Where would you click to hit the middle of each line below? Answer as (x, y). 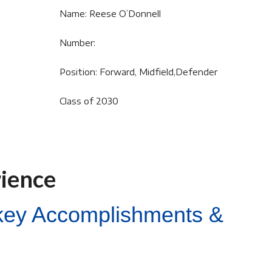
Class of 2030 (89, 101)
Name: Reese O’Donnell (110, 14)
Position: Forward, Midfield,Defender (138, 72)
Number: (77, 43)
